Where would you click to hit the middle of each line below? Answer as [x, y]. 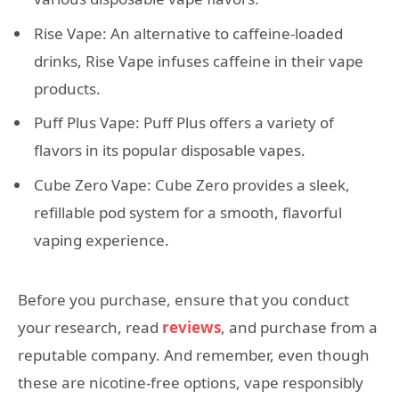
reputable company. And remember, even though [194, 354]
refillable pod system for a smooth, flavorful [188, 212]
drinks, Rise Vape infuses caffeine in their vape [199, 61]
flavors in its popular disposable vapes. [170, 151]
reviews [191, 327]
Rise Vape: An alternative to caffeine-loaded [188, 33]
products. [67, 88]
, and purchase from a [299, 327]
